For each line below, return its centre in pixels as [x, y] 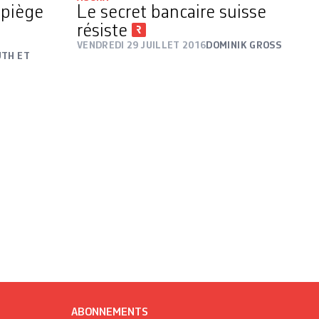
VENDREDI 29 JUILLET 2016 [142, 46]
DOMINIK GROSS [244, 46]
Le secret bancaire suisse [172, 13]
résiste [104, 32]
